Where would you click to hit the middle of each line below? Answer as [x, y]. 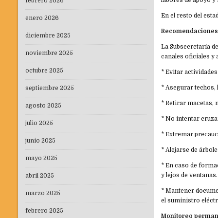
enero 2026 [42, 18]
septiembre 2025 [50, 88]
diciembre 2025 [48, 36]
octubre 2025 [44, 71]
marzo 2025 [43, 193]
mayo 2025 [41, 158]
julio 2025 [39, 123]
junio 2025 [40, 141]
